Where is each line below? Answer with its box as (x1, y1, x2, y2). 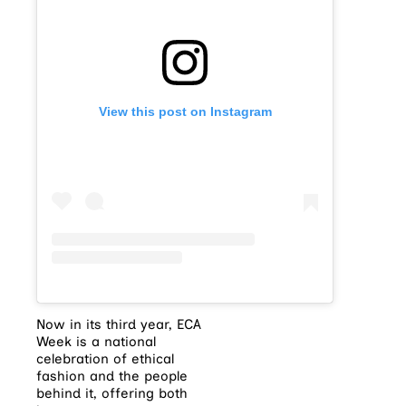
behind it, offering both (36, 384, 188, 401)
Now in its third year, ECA (36, 315, 201, 333)
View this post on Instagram (98, 103, 272, 119)
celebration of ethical (36, 350, 174, 367)
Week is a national (36, 333, 156, 350)
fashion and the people (36, 367, 188, 384)
